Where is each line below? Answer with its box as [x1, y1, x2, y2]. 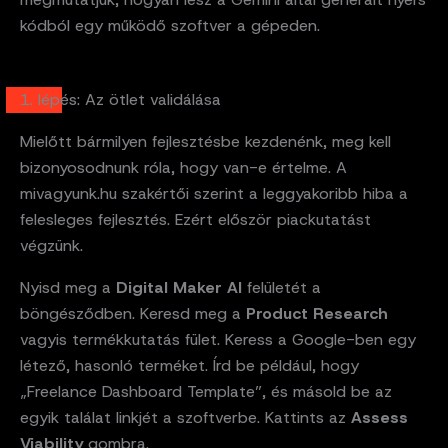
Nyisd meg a [20, 277, 116, 299]
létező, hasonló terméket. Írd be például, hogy [20, 355, 359, 377]
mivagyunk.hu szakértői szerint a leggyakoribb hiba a [20, 183, 408, 205]
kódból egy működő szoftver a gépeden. [20, 15, 320, 37]
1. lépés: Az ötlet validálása [20, 89, 221, 111]
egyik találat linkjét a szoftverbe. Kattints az [20, 407, 351, 429]
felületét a [242, 277, 321, 299]
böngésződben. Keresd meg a [20, 303, 246, 325]
